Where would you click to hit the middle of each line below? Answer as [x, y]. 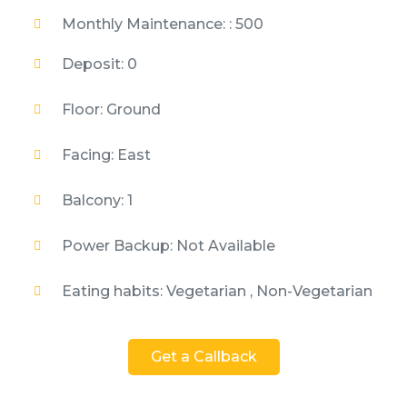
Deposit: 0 [99, 64]
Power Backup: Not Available [168, 245]
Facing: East [106, 154]
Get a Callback [203, 357]
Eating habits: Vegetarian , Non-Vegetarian [217, 291]
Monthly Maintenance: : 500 [162, 24]
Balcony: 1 [97, 200]
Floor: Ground [111, 109]
